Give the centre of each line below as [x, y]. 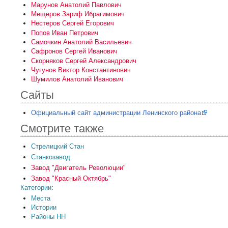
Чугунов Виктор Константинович [81, 70]
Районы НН [48, 217]
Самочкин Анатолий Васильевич [81, 42]
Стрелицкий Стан [57, 147]
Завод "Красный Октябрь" [71, 178]
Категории [36, 188]
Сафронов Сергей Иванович [74, 51]
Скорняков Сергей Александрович [83, 61]
